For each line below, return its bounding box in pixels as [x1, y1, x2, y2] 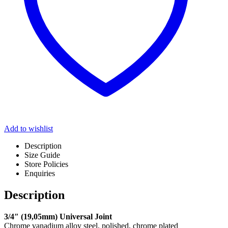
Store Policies [24, 160, 68, 169]
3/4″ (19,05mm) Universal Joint [4, 212, 112, 221]
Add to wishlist [4, 124, 53, 133]
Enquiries [24, 169, 55, 178]
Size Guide [24, 151, 60, 160]
